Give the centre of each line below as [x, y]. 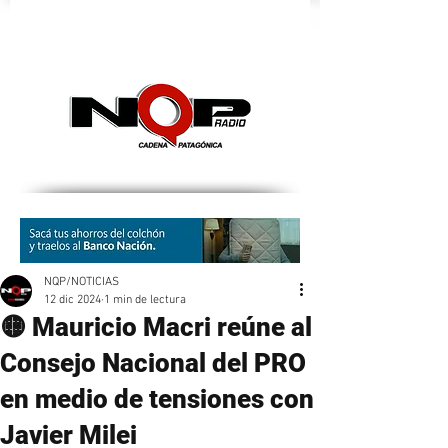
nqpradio [41, 11]
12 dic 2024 [72, 300]
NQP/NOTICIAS [81, 282]
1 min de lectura [145, 300]
